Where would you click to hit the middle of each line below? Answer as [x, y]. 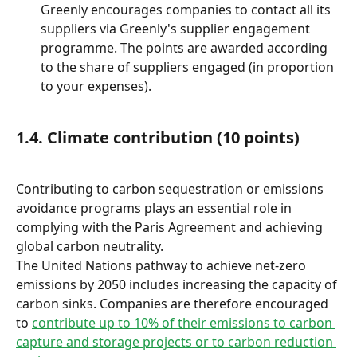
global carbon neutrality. [90, 247]
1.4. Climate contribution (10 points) [158, 137]
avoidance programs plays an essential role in [155, 208]
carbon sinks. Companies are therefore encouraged [174, 304]
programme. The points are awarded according [186, 47]
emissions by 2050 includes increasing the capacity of [178, 285]
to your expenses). [96, 86]
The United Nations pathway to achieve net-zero [163, 266]
